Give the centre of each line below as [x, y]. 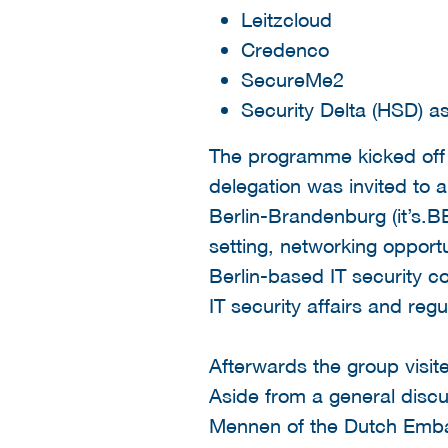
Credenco [285, 48]
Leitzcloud [286, 18]
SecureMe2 [292, 78]
